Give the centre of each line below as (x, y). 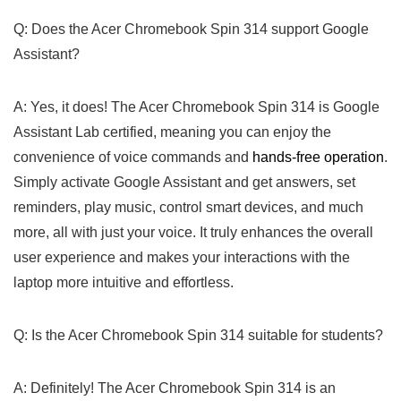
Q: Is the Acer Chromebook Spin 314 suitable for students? (198, 335)
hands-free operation (318, 157)
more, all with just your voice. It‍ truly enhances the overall (193, 232)
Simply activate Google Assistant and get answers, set (184, 182)
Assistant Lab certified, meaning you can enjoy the (172, 132)
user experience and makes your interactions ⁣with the (182, 257)
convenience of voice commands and (133, 157)
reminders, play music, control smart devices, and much (188, 207)
